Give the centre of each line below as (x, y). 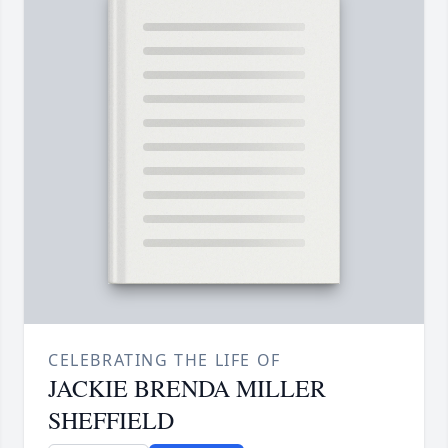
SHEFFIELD (111, 420)
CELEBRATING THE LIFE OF (164, 360)
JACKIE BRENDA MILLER (187, 388)
